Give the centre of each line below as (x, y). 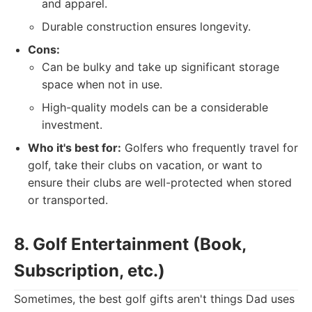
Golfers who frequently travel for (210, 148)
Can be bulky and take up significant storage (161, 67)
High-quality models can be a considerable (155, 107)
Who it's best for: (75, 148)
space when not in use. (102, 84)
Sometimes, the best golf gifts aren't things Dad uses (154, 299)
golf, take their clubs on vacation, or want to (145, 165)
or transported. (68, 200)
